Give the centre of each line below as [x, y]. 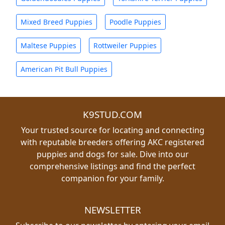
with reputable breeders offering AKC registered [113, 142]
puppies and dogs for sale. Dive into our [113, 154]
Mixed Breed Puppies [57, 22]
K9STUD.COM [113, 114]
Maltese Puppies [48, 45]
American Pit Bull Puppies [64, 69]
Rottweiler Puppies [125, 45]
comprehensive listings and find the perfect [113, 166]
